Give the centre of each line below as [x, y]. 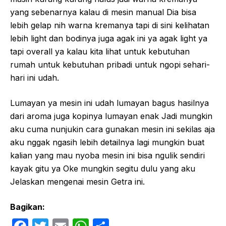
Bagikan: [27, 207]
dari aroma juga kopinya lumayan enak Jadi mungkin [111, 116]
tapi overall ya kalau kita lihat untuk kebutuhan [100, 51]
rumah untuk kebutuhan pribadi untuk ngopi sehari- [110, 64]
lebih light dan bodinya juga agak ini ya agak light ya [109, 38]
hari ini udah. [35, 77]
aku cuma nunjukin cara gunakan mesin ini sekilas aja [112, 129]
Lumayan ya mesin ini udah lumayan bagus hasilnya [109, 103]
